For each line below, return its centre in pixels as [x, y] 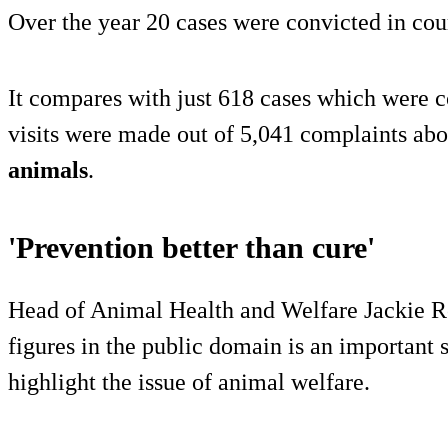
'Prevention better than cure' [191, 247]
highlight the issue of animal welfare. [189, 381]
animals [48, 169]
